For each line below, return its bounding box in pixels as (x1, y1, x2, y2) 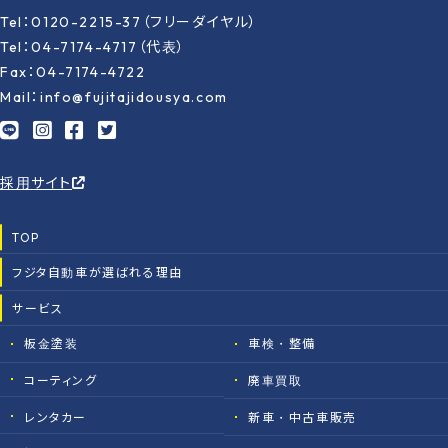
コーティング (24, 372, 98, 388)
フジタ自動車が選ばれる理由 (12, 264, 183, 280)
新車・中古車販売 (248, 409, 357, 425)
